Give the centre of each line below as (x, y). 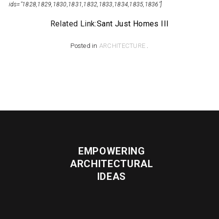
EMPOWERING (111, 151)
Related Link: (73, 24)
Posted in (85, 46)
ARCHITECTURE (122, 46)
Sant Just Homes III (133, 24)
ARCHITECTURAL (111, 164)
